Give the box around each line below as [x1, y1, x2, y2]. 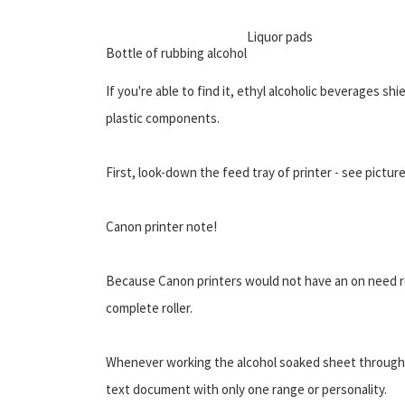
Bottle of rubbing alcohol [106, 43, 247, 61]
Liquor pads [247, 27, 313, 45]
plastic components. [106, 108, 220, 127]
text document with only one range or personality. [106, 380, 387, 398]
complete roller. [106, 298, 193, 316]
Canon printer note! [106, 217, 217, 235]
